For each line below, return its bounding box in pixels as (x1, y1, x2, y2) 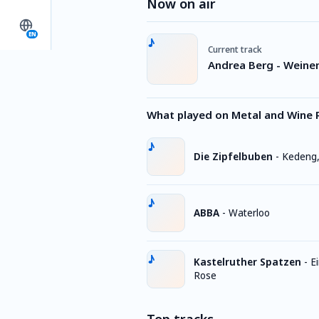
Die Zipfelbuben (194, 150, 273, 163)
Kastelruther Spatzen (194, 256, 301, 268)
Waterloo (229, 206, 270, 219)
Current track (208, 43, 262, 56)
